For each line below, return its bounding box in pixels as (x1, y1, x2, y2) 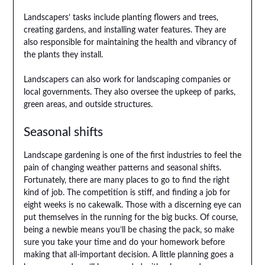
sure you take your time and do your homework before (23, 238, 225, 247)
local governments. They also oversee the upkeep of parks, (23, 88, 235, 97)
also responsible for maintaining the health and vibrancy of (23, 38, 237, 47)
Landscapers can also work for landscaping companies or (23, 76, 231, 85)
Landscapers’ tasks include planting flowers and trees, (23, 14, 218, 22)
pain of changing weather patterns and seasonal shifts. (23, 164, 221, 173)
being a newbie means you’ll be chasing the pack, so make (23, 226, 234, 235)
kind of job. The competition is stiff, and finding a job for (23, 189, 230, 198)
